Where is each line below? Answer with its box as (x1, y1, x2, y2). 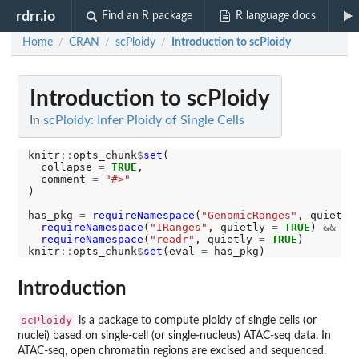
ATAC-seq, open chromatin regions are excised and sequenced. (18, 345, 326, 357)
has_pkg (27, 209, 79, 221)
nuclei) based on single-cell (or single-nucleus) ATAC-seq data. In (18, 329, 331, 341)
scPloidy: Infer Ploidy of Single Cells (43, 114, 244, 127)
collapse (27, 161, 99, 173)
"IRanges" (149, 221, 208, 233)
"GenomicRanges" (200, 209, 297, 221)
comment (27, 173, 92, 185)
